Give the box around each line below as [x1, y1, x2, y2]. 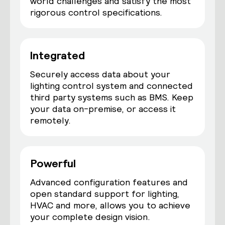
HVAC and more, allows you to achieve [30, 199, 190, 211]
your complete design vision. [30, 211, 150, 222]
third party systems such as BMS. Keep [30, 91, 193, 103]
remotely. [30, 115, 71, 126]
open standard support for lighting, [30, 188, 179, 199]
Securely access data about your [30, 68, 170, 80]
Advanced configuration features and [30, 176, 188, 188]
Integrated [30, 48, 85, 62]
